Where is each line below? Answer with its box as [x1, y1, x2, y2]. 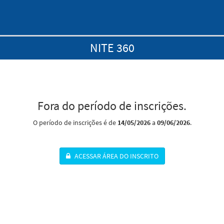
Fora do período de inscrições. [37, 98, 186, 113]
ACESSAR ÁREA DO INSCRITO [72, 151, 158, 160]
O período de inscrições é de [32, 118, 117, 127]
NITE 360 [89, 40, 134, 55]
